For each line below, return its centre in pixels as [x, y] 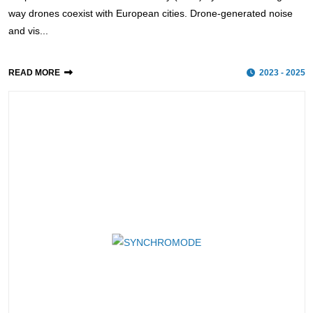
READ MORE [34, 72]
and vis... [28, 30]
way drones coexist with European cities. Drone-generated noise [150, 13]
